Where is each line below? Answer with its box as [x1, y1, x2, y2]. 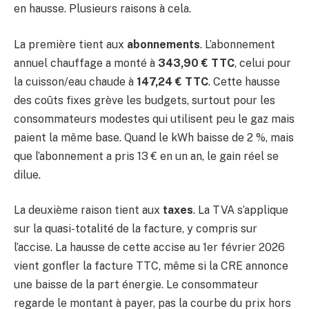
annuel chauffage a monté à [14, 56, 158, 70]
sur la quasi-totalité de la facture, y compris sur [14, 222, 257, 236]
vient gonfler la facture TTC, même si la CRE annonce [14, 259, 288, 273]
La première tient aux [14, 37, 127, 51]
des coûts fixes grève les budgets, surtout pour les [14, 93, 275, 107]
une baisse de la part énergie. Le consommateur [14, 278, 259, 292]
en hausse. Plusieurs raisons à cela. [14, 2, 191, 16]
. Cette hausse [208, 74, 280, 88]
